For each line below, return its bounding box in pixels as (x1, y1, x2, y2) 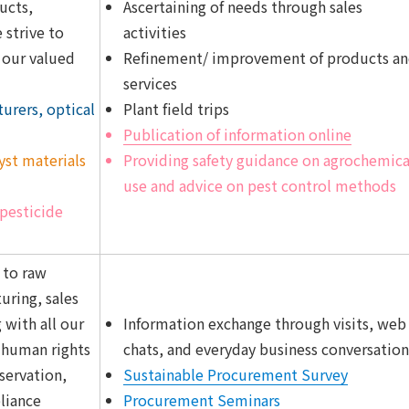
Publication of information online (123, 123, 351, 145)
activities (123, 21, 186, 43)
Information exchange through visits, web (123, 312, 406, 334)
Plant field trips (123, 98, 229, 120)
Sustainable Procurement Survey (123, 363, 348, 385)
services (123, 72, 177, 94)
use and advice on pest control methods (123, 174, 396, 196)
